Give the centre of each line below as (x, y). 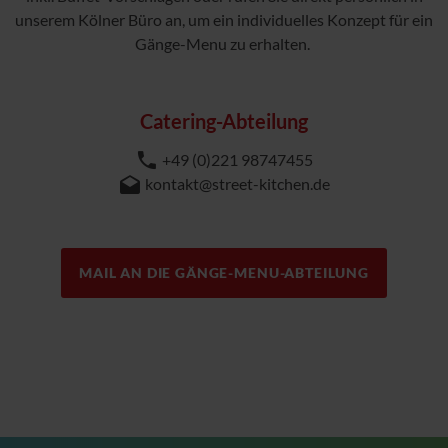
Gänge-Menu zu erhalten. (224, 44)
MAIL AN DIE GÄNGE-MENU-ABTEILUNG (224, 273)
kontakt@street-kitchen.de (237, 184)
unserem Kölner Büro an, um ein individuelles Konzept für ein (224, 20)
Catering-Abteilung (224, 121)
